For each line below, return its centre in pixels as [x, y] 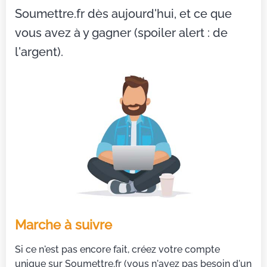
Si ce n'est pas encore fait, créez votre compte [117, 249]
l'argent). [39, 52]
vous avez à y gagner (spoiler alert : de [121, 33]
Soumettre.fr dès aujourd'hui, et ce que [123, 14]
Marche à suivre [63, 225]
